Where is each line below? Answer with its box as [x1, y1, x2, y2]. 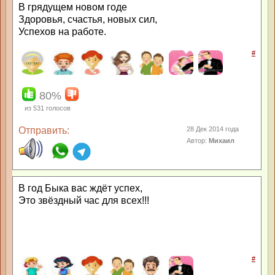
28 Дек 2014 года [187, 125, 239, 133]
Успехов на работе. [18, 26, 106, 37]
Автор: [187, 137, 209, 144]
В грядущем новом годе [18, 2, 127, 12]
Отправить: [18, 125, 69, 136]
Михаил [209, 137, 235, 144]
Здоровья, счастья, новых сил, [18, 14, 157, 25]
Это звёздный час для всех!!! [18, 195, 149, 206]
